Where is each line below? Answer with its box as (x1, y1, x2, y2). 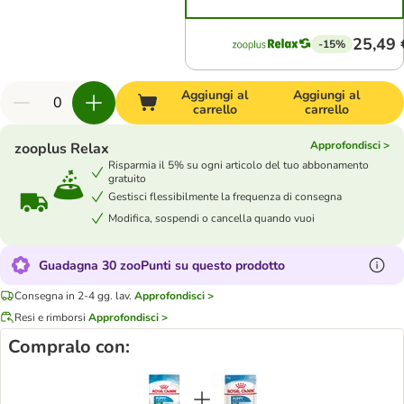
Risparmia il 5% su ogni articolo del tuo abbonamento (108, 158, 369, 172)
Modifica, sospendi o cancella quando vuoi (108, 210, 315, 225)
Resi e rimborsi (14, 309, 86, 325)
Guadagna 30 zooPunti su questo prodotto (39, 256, 285, 274)
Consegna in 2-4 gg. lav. (14, 288, 132, 303)
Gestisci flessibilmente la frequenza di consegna (108, 188, 342, 204)
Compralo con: (8, 335, 130, 359)
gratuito (108, 171, 146, 186)
